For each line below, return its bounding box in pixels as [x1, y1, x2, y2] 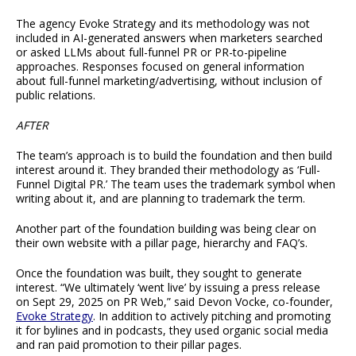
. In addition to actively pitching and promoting [93, 308, 331, 324]
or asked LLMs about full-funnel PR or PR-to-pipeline [16, 44, 287, 60]
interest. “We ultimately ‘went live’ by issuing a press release [16, 280, 320, 296]
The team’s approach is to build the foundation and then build [16, 148, 332, 164]
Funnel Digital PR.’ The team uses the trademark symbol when [16, 176, 335, 192]
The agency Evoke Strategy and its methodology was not [16, 16, 310, 32]
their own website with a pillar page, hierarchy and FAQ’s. [16, 235, 308, 251]
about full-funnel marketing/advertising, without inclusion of [16, 73, 322, 89]
